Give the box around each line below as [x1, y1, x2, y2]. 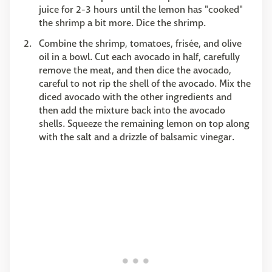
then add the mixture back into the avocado [39, 104, 225, 117]
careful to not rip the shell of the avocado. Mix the [39, 77, 251, 90]
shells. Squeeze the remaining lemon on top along [39, 117, 250, 131]
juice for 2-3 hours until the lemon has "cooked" [39, 3, 243, 16]
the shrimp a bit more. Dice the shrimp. [39, 16, 206, 30]
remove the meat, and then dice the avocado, [39, 64, 231, 77]
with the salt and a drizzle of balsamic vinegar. [39, 131, 234, 144]
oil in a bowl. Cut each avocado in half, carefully [39, 50, 240, 64]
